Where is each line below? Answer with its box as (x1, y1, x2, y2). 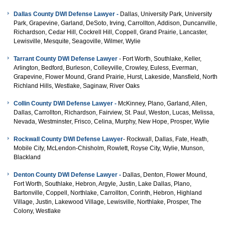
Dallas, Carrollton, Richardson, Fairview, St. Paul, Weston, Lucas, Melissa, (14, 109, 214, 117)
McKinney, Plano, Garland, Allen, (117, 100, 207, 107)
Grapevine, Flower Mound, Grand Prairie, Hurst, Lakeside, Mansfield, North (14, 73, 217, 81)
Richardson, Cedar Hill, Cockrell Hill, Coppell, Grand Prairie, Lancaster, (14, 29, 207, 36)
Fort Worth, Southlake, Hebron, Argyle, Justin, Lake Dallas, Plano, (14, 180, 191, 188)
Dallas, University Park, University (119, 11, 212, 18)
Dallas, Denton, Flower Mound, (121, 171, 207, 179)
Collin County (14, 100, 53, 107)
